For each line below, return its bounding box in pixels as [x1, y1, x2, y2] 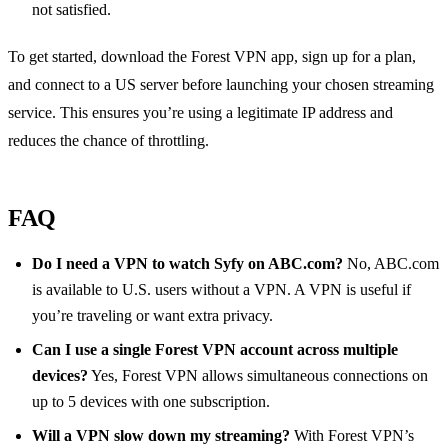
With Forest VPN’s [290, 426, 414, 444]
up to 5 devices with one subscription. [32, 392, 270, 410]
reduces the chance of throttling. [8, 131, 209, 149]
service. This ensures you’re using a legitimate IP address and [8, 103, 393, 121]
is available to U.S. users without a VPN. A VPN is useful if [32, 280, 411, 298]
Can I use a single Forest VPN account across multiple [32, 340, 398, 358]
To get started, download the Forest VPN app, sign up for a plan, [8, 47, 416, 65]
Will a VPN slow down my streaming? [32, 426, 290, 444]
